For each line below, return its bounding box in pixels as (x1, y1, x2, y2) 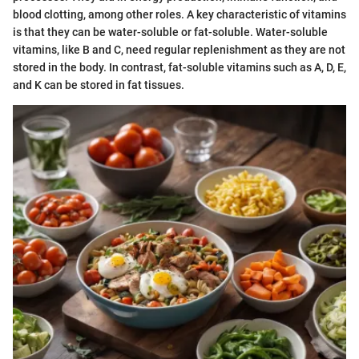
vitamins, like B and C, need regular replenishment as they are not (13, 43, 345, 57)
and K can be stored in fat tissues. (13, 79, 184, 92)
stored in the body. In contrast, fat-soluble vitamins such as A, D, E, (13, 61, 346, 75)
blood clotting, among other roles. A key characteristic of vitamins (13, 8, 346, 22)
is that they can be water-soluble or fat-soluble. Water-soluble (13, 26, 328, 39)
